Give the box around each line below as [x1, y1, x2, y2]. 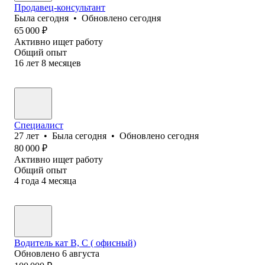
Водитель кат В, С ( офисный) [14, 237, 136, 248]
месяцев [49, 57, 81, 68]
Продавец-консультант [14, 2, 105, 12]
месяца [49, 175, 76, 186]
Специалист [14, 119, 63, 130]
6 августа [62, 248, 99, 258]
